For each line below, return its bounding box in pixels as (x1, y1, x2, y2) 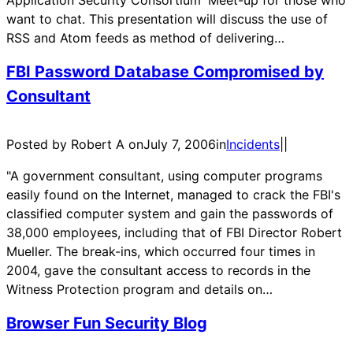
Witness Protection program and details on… (6, 281, 273, 297)
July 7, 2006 (143, 136, 216, 152)
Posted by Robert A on (6, 136, 143, 152)
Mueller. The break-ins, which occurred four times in (6, 243, 315, 259)
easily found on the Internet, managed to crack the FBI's (6, 186, 340, 203)
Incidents (226, 136, 280, 152)
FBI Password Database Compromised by (6, 62, 324, 82)
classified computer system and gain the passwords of (6, 205, 333, 221)
